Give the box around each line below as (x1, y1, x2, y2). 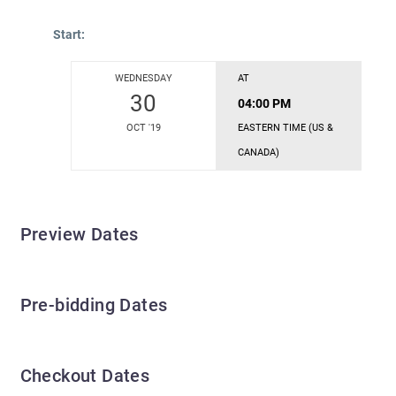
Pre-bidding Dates (19, 294, 168, 316)
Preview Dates (19, 224, 139, 246)
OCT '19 (126, 122, 161, 134)
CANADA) (238, 147, 279, 159)
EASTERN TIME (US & (238, 122, 333, 134)
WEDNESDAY (114, 72, 172, 85)
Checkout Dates (19, 365, 150, 387)
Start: (52, 27, 85, 42)
